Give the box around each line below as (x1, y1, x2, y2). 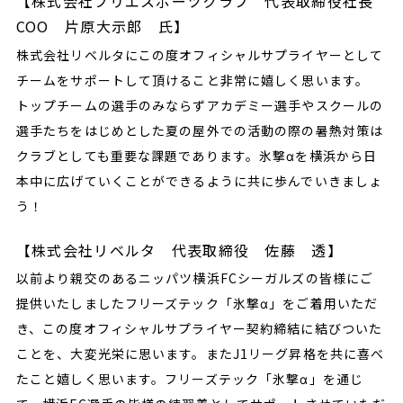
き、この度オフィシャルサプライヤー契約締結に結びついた (15, 319, 383, 338)
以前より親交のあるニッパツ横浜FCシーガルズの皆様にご (15, 269, 374, 288)
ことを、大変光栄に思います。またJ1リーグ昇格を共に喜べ (15, 345, 385, 363)
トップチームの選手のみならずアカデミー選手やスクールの (15, 95, 384, 114)
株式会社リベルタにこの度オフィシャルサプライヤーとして (15, 45, 384, 64)
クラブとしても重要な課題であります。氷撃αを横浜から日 (15, 146, 378, 165)
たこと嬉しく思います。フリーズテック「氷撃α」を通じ (15, 370, 364, 389)
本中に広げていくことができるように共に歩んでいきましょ (15, 171, 383, 190)
